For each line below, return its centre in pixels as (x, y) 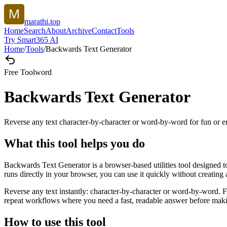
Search (35, 31)
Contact (104, 31)
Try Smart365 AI (31, 40)
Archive (79, 31)
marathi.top (42, 22)
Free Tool (20, 72)
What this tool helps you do (74, 143)
